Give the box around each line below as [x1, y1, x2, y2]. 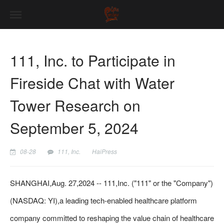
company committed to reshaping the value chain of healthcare [10, 212, 214, 223]
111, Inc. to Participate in [10, 49, 175, 71]
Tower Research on [10, 94, 140, 116]
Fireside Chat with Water [10, 72, 174, 93]
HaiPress [92, 147, 117, 155]
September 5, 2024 [10, 117, 138, 138]
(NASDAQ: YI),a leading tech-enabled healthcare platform [10, 195, 197, 205]
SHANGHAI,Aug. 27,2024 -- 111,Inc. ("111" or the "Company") [10, 177, 213, 188]
